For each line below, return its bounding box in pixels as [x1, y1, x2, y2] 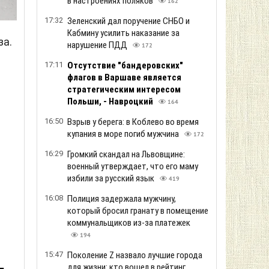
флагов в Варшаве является [67, 72, 181, 83]
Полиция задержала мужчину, [67, 193, 176, 204]
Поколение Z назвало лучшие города [67, 250, 202, 261]
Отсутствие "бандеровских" [67, 60, 183, 71]
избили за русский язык [67, 173, 156, 184]
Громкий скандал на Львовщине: [67, 149, 185, 160]
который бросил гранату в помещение [67, 205, 208, 216]
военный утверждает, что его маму [67, 161, 198, 172]
